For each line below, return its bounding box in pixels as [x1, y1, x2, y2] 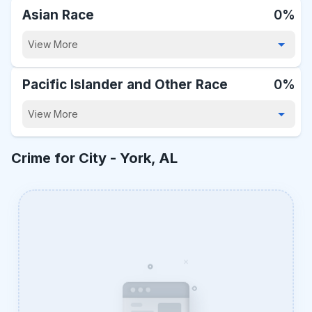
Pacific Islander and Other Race [22, 77, 228, 93]
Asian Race [22, 7, 94, 23]
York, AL [120, 150, 178, 166]
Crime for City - [11, 150, 120, 166]
